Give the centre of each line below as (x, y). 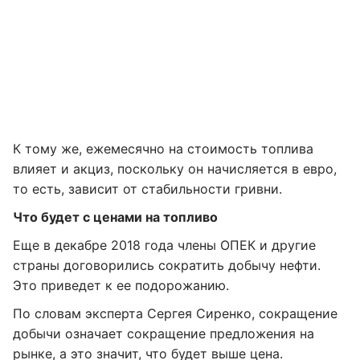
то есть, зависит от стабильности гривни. (147, 189)
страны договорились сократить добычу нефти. (167, 265)
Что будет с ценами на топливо (115, 217)
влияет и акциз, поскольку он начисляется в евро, (175, 169)
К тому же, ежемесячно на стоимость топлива (163, 149)
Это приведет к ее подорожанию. (121, 285)
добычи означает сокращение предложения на (164, 333)
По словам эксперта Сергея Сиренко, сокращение (175, 313)
